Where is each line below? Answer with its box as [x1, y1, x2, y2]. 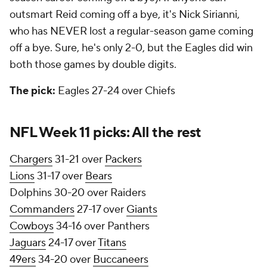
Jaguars [10, 236, 46, 250]
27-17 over [74, 203, 126, 216]
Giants [126, 203, 157, 216]
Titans [98, 236, 126, 250]
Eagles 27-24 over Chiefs [55, 84, 175, 98]
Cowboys [10, 219, 54, 233]
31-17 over [35, 169, 85, 183]
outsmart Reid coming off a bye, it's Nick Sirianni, [10, 8, 240, 21]
